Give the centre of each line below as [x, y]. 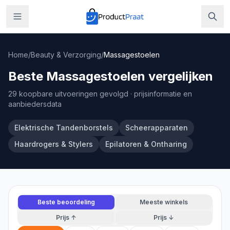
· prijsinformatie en [160, 94]
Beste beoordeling [66, 202]
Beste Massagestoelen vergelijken [111, 76]
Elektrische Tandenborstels [64, 128]
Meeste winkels [164, 202]
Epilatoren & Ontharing [146, 144]
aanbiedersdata [35, 104]
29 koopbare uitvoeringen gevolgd [68, 94]
